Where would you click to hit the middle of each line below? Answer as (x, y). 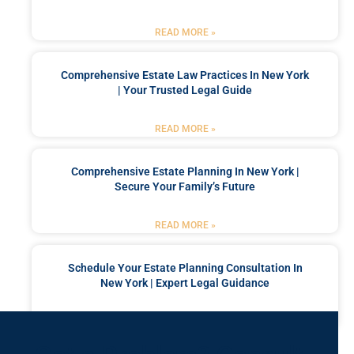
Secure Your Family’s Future (185, 186)
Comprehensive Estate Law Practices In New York (185, 75)
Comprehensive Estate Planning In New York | (185, 171)
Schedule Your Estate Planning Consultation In (185, 267)
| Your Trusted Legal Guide (185, 90)
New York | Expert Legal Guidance (185, 282)
